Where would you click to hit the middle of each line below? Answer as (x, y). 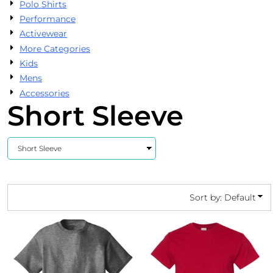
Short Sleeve (95, 115)
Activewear (43, 34)
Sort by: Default (223, 197)
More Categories (55, 48)
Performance (47, 19)
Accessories (44, 93)
